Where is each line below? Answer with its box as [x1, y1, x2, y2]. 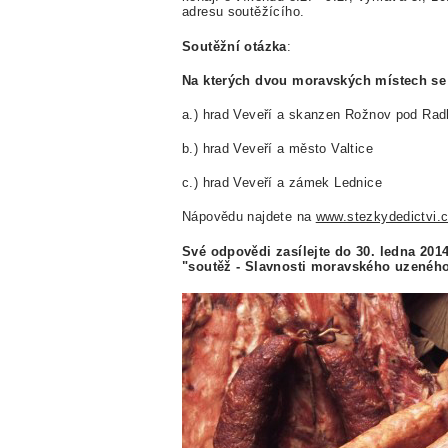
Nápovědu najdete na [182, 209, 316, 225]
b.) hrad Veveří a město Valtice [182, 141, 373, 157]
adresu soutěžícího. [182, 4, 309, 20]
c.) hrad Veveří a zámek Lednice [182, 175, 382, 191]
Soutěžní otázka [182, 38, 287, 54]
